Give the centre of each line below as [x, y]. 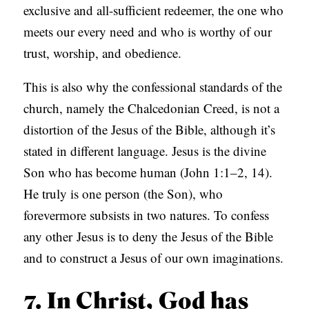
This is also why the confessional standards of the [153, 87]
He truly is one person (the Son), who [123, 194]
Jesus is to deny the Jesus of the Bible [175, 237]
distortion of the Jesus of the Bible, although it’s [150, 130]
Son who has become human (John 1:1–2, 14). [148, 172]
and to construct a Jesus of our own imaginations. [154, 258]
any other [48, 237]
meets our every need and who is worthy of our [148, 32]
